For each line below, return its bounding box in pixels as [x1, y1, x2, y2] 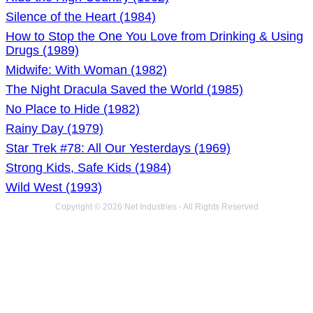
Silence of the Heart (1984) [6, 10, 156, 24]
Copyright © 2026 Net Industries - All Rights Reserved [54, 202, 259, 212]
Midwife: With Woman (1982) [6, 63, 167, 77]
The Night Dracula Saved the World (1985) [6, 82, 243, 96]
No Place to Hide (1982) [6, 102, 140, 116]
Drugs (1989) [6, 43, 79, 57]
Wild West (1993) [6, 180, 102, 194]
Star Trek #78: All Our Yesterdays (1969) [6, 141, 231, 155]
